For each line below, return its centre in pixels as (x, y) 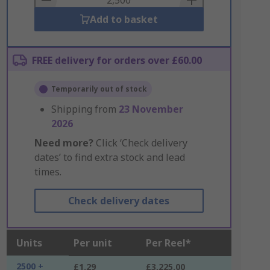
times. (48, 172)
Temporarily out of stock (99, 89)
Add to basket (124, 19)
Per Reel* (168, 243)
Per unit (93, 243)
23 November (151, 109)
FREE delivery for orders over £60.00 (117, 60)
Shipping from (85, 109)
